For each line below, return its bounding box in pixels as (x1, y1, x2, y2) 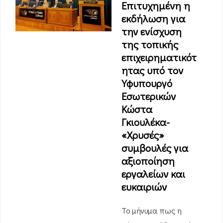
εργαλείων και (121, 167, 185, 181)
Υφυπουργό (121, 76, 172, 90)
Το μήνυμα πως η (121, 205, 182, 216)
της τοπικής (121, 37, 178, 51)
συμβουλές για (121, 141, 188, 155)
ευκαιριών (121, 180, 167, 194)
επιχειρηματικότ (121, 50, 197, 64)
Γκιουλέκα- (121, 115, 170, 129)
